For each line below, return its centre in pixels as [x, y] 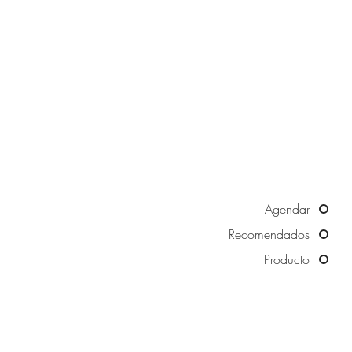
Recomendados [269, 234]
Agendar [287, 209]
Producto [287, 259]
